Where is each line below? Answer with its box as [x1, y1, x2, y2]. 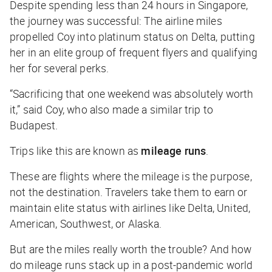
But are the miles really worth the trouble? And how [10, 241, 252, 256]
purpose [210, 168, 250, 183]
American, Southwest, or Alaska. [10, 216, 167, 231]
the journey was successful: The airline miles [10, 13, 222, 28]
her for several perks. [10, 60, 112, 75]
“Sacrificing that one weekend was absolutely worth [10, 86, 254, 101]
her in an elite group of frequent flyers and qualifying [10, 44, 258, 59]
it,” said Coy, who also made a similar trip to [10, 101, 213, 117]
